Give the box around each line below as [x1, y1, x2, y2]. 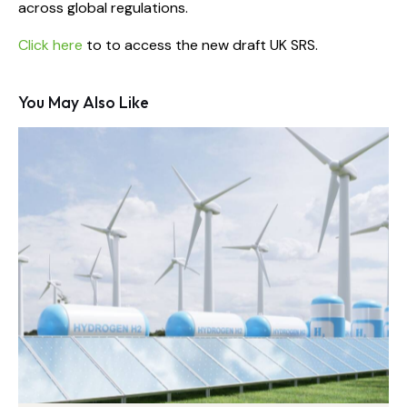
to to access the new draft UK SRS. [83, 35, 318, 55]
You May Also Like [18, 92, 149, 114]
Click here [18, 35, 83, 55]
